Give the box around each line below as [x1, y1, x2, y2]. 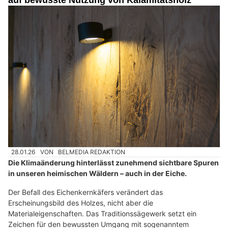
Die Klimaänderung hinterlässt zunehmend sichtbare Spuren [8, 158, 219, 167]
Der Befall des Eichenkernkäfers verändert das [8, 187, 163, 196]
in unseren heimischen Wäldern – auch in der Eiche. [8, 168, 187, 178]
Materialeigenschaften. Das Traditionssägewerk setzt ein [8, 209, 196, 218]
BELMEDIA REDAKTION [58, 148, 126, 156]
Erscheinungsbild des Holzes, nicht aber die [8, 198, 153, 207]
